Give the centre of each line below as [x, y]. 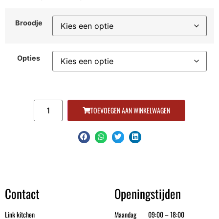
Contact [22, 193]
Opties [29, 58]
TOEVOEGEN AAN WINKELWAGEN [130, 110]
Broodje [29, 22]
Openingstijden [148, 193]
